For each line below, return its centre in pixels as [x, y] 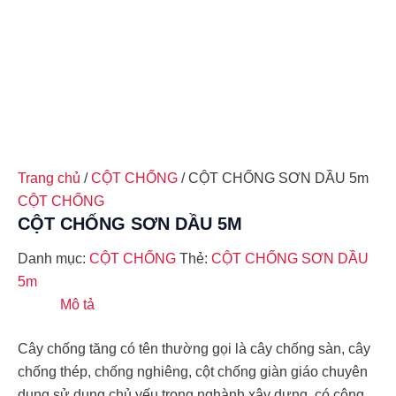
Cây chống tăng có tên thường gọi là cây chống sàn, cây [194, 349]
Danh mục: [53, 259]
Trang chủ [49, 178]
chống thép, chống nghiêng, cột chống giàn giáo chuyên [193, 372]
